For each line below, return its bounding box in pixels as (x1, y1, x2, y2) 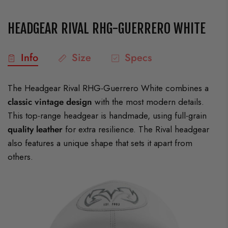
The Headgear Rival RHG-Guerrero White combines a (8, 82, 209, 95)
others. (8, 151, 33, 163)
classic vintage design (8, 96, 93, 108)
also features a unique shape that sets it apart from (8, 137, 193, 150)
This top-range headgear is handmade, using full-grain (8, 109, 207, 122)
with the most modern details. (92, 96, 205, 108)
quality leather (8, 123, 63, 136)
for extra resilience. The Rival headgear (63, 123, 210, 136)
